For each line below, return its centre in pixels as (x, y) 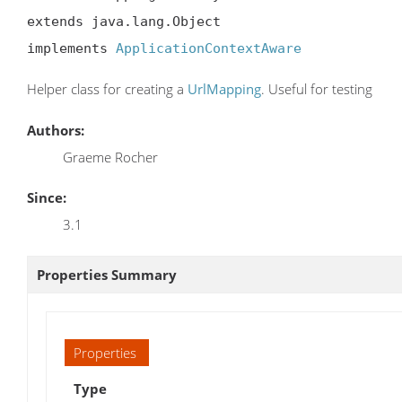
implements (71, 49)
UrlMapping (224, 89)
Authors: (56, 130)
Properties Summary (107, 274)
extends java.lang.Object (124, 22)
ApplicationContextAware (209, 49)
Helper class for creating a (107, 89)
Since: (47, 197)
